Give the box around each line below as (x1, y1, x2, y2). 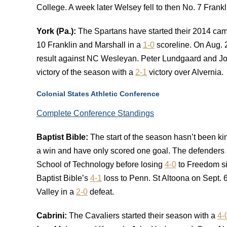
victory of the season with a (36, 68, 135, 77)
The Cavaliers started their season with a (69, 211, 217, 220)
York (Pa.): (36, 27, 78, 35)
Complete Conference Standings (36, 109, 154, 118)
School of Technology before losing (36, 160, 165, 169)
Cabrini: (36, 211, 69, 220)
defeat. (88, 187, 114, 196)
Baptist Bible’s (36, 174, 90, 182)
